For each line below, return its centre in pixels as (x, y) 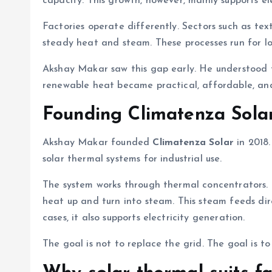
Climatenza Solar (193, 143)
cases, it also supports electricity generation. (144, 218)
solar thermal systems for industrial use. (132, 159)
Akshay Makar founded (98, 143)
